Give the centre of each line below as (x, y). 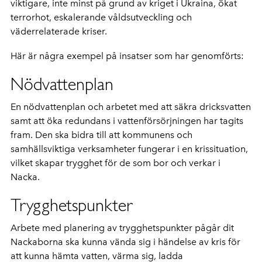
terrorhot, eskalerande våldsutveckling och (101, 17)
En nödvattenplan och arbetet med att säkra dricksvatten (131, 107)
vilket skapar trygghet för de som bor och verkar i (116, 163)
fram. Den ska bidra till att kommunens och (101, 135)
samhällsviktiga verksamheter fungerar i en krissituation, (129, 149)
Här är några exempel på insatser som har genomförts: (127, 56)
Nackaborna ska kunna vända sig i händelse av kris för (125, 242)
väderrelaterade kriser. (59, 31)
